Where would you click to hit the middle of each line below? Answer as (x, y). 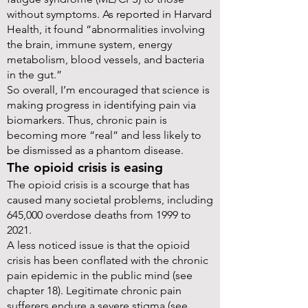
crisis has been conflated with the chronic (108, 260)
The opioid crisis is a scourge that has (98, 185)
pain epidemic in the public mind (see (100, 275)
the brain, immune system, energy (89, 44)
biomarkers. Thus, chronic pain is (87, 120)
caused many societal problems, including (110, 200)
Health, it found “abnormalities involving (106, 29)
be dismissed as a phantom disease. (95, 150)
